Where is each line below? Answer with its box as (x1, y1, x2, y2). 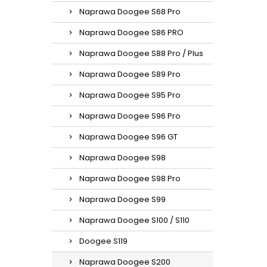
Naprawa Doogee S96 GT (79, 131, 178, 142)
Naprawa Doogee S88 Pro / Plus (79, 48, 203, 59)
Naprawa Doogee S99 (79, 194, 166, 205)
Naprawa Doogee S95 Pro (79, 89, 181, 101)
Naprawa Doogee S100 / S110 (79, 215, 190, 226)
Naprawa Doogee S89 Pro (79, 69, 181, 80)
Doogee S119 (79, 235, 128, 247)
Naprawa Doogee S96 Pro (79, 110, 181, 122)
